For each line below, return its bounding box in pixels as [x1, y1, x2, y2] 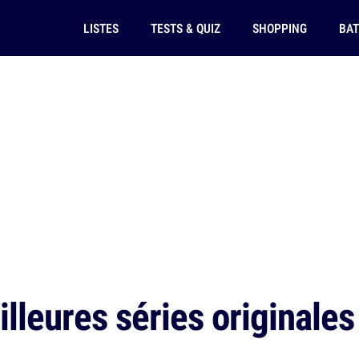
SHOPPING [252, 19, 307, 37]
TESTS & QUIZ [150, 19, 220, 37]
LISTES [83, 19, 119, 37]
